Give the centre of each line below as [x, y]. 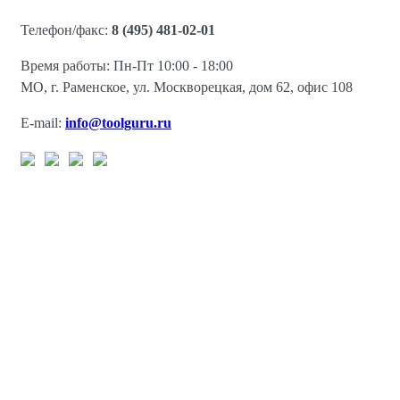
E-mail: [43, 122]
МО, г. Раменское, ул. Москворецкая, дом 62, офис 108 [187, 87]
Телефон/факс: [66, 29]
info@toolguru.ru [118, 122]
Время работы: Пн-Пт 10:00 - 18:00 [127, 65]
